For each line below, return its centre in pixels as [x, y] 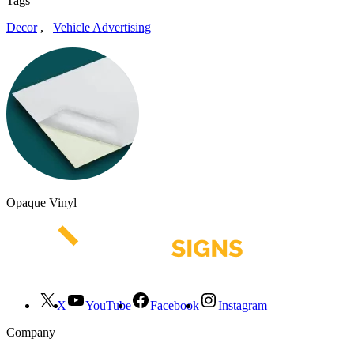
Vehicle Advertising [102, 27]
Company [31, 332]
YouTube [108, 305]
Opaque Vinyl [41, 202]
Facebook [175, 305]
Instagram [243, 305]
